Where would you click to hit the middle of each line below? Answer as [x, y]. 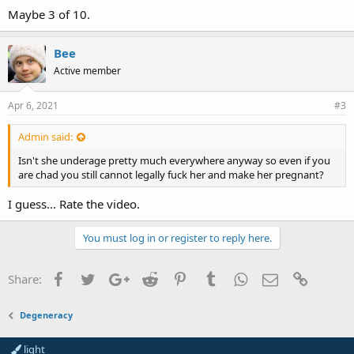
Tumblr [237, 277]
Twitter [114, 277]
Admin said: [45, 136]
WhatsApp [276, 277]
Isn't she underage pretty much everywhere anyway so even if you [174, 160]
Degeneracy [47, 315]
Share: [25, 279]
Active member [87, 70]
